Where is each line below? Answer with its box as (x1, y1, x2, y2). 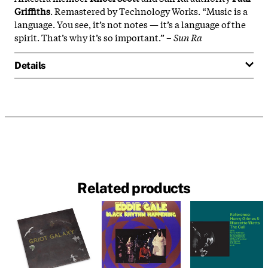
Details (14, 59, 45, 71)
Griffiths (14, 4, 50, 17)
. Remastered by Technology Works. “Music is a (50, 4, 248, 17)
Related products (77, 179, 191, 197)
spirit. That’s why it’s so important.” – (14, 30, 172, 44)
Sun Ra (172, 30, 204, 44)
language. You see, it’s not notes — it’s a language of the (14, 17, 246, 31)
